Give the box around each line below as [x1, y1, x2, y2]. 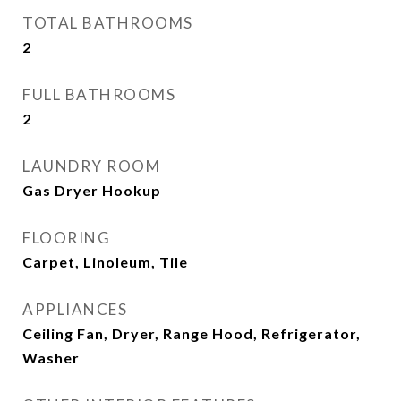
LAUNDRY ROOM [22, 157, 160, 175]
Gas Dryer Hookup [22, 182, 161, 199]
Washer [22, 349, 80, 366]
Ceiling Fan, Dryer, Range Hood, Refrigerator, [22, 325, 361, 342]
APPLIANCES [22, 300, 127, 319]
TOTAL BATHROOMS [22, 13, 193, 32]
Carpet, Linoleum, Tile [22, 253, 188, 270]
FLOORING [22, 228, 110, 247]
